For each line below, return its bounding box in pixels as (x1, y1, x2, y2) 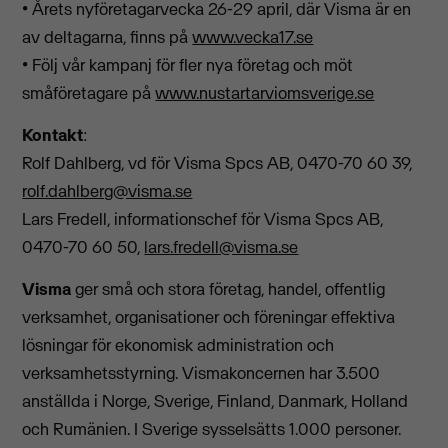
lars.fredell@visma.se (144, 235, 299, 258)
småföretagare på (22, 81, 156, 104)
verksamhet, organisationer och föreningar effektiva (22, 306, 396, 329)
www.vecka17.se (192, 25, 314, 48)
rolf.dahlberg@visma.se (22, 179, 193, 202)
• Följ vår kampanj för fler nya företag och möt (22, 53, 354, 76)
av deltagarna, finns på (22, 25, 193, 48)
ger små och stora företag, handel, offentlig (71, 278, 386, 301)
